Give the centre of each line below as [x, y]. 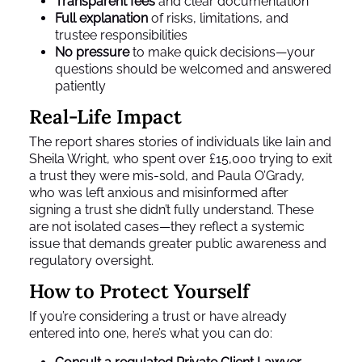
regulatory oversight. [91, 261]
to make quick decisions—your [222, 53]
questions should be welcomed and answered [193, 69]
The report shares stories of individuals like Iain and [180, 142]
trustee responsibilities [121, 36]
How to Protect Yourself [139, 292]
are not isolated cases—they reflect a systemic [167, 227]
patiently [80, 86]
